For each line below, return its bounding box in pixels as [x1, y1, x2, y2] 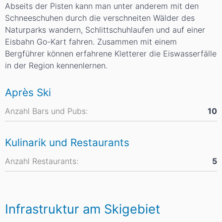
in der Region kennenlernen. [5, 60, 112, 71]
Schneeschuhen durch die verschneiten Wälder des [5, 13, 195, 23]
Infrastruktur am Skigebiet [5, 201, 160, 217]
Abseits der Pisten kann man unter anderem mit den [5, 1, 199, 11]
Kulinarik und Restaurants [5, 136, 129, 149]
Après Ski [5, 86, 51, 99]
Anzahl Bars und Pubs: [5, 106, 88, 116]
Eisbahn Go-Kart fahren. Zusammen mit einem [5, 37, 177, 47]
